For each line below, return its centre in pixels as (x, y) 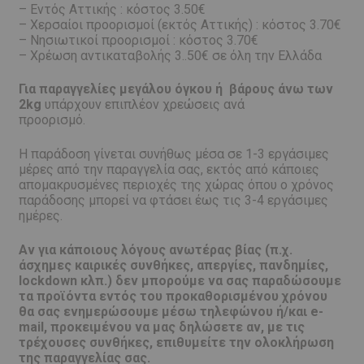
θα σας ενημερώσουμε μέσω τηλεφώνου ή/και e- (171, 311)
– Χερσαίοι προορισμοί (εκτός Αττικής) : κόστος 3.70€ (180, 24)
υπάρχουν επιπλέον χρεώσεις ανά (143, 105)
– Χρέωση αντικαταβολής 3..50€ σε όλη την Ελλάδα (170, 55)
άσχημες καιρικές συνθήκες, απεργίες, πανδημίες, (173, 265)
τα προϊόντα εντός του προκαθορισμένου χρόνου (173, 296)
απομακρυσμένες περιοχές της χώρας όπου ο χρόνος (176, 184)
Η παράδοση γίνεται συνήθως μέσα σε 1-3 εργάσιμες (173, 154)
